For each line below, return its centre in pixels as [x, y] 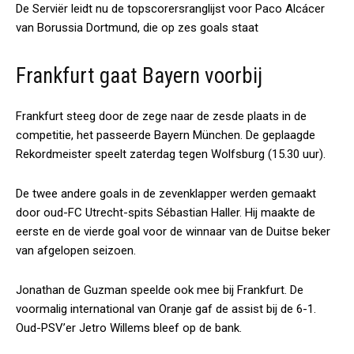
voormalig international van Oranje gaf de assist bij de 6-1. [166, 309]
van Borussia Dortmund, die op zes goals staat [137, 28]
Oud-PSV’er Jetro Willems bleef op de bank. [129, 328]
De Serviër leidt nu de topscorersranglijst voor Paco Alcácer [170, 9]
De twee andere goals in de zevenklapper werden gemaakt [166, 194]
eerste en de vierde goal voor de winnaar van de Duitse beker [173, 232]
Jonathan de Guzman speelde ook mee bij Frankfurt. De [160, 290]
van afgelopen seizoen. [76, 250]
